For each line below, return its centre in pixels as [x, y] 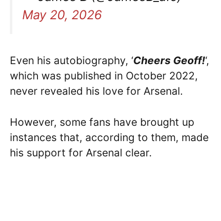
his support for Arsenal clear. [81, 152]
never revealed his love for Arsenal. [96, 91]
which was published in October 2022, [104, 76]
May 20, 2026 [62, 15]
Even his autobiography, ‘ [72, 61]
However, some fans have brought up [102, 122]
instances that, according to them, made [109, 137]
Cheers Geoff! [169, 61]
